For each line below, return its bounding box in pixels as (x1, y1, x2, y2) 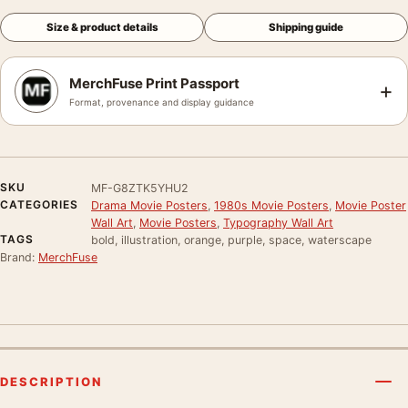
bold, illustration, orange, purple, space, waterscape (91, 232, 372, 247)
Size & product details (46, 20, 158, 34)
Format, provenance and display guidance (69, 96, 254, 107)
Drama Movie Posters (91, 198, 208, 212)
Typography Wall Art (223, 215, 333, 229)
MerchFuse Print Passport (69, 74, 240, 92)
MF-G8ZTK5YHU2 (91, 180, 189, 195)
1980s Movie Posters (214, 198, 329, 212)
